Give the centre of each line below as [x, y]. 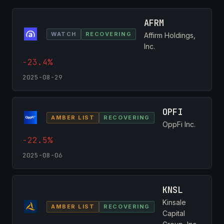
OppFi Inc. [179, 124]
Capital [173, 213]
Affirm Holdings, [170, 35]
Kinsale [174, 202]
